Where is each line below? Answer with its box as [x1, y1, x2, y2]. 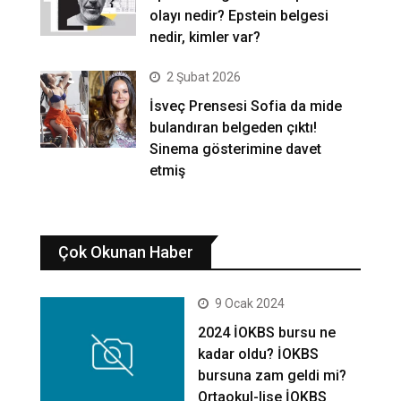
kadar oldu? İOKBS [198, 346, 320, 363]
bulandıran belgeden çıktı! [149, 119, 318, 137]
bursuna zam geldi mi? [198, 367, 347, 385]
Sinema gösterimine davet [149, 141, 322, 158]
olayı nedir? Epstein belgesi [149, 7, 329, 25]
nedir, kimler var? [149, 29, 261, 47]
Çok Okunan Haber [58, 243, 193, 262]
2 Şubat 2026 [166, 70, 242, 85]
